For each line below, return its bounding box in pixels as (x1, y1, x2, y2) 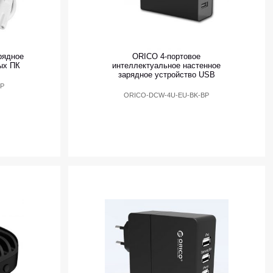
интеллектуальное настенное (112, 61, 221, 71)
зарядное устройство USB (118, 70, 215, 80)
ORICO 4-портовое (132, 52, 201, 62)
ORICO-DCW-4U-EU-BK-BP (124, 91, 210, 99)
